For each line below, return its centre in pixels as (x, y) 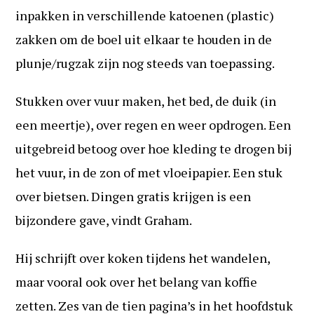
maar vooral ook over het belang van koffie (137, 281)
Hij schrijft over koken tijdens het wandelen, (143, 258)
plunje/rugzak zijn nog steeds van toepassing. (145, 63)
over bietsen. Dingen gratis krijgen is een (134, 196)
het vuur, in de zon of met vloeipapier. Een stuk (149, 172)
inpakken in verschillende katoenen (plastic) (145, 15)
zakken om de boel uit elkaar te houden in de (144, 39)
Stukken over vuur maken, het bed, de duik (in (146, 101)
